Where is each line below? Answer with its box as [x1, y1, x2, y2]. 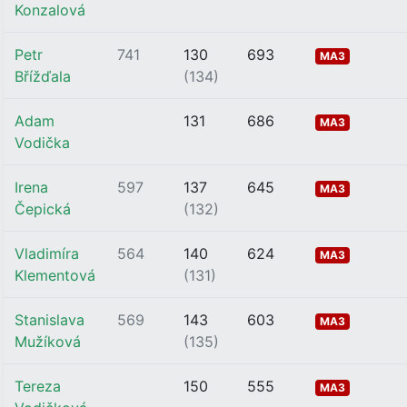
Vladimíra [15, 244, 79, 263]
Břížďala [15, 67, 71, 85]
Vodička [15, 134, 70, 152]
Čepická [15, 200, 71, 218]
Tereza [15, 377, 61, 395]
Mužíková [15, 333, 81, 351]
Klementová [15, 266, 95, 284]
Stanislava [15, 311, 84, 329]
